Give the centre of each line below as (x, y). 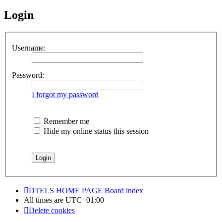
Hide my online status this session (95, 131)
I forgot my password (65, 94)
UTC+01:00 (85, 200)
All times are (45, 200)
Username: (29, 48)
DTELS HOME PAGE (66, 190)
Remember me (65, 121)
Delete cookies (52, 210)
